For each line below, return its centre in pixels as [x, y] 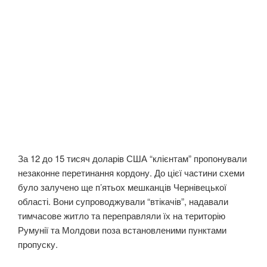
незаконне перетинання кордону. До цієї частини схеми [131, 172]
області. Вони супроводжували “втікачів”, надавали [123, 201]
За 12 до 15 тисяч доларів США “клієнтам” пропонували [132, 158]
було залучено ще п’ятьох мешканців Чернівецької [122, 187]
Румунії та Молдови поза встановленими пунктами [122, 229]
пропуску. [38, 244]
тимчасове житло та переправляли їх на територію [122, 215]
